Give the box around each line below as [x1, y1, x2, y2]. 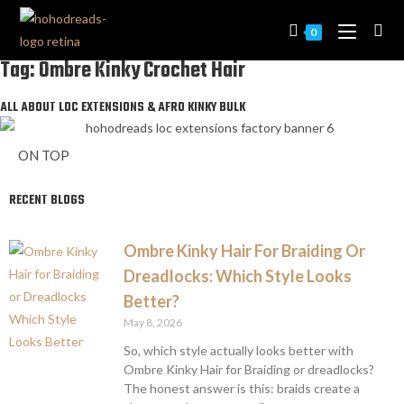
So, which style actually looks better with [124, 342, 353, 358]
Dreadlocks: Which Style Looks [124, 265, 352, 286]
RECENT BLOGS [9, 190, 85, 210]
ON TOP [18, 146, 69, 163]
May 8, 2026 [124, 315, 182, 329]
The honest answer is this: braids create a [124, 380, 360, 396]
